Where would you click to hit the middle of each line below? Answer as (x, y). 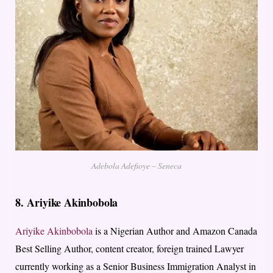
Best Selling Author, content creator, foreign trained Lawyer (129, 249)
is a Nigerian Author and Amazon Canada (175, 231)
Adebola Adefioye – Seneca (136, 166)
